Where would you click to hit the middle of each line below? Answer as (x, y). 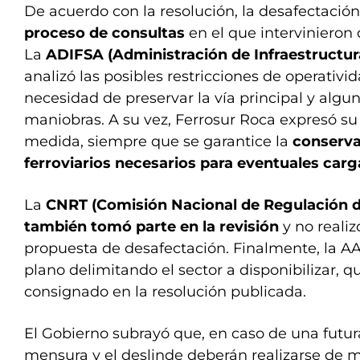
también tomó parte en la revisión (151, 227)
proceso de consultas (104, 33)
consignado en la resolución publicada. (165, 292)
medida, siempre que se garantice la (158, 141)
